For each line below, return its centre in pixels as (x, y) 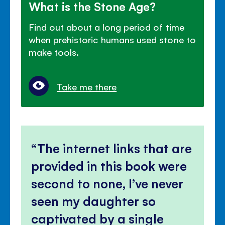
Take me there (87, 86)
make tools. (54, 51)
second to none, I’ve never (107, 183)
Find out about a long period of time (106, 26)
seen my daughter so (94, 200)
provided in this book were (109, 165)
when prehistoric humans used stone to (112, 39)
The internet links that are (115, 148)
